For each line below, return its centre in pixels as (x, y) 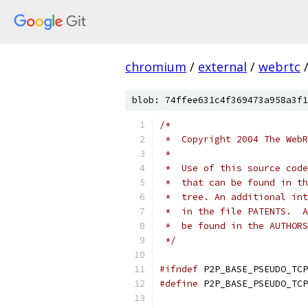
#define (179, 284)
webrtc (279, 67)
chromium (156, 67)
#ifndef (179, 269)
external (222, 67)
